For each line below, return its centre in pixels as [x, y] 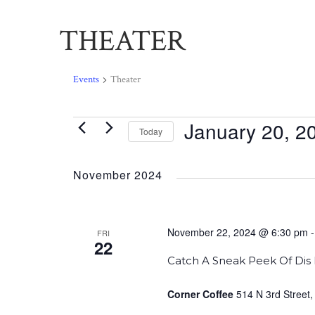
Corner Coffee [201, 294]
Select [199, 153]
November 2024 [118, 175]
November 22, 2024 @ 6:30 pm [237, 232]
